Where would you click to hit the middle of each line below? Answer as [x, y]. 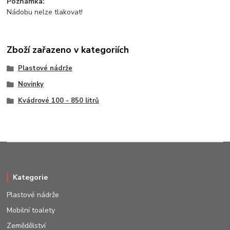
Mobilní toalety [31, 210]
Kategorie [30, 178]
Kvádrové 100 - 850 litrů [58, 101]
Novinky [31, 84]
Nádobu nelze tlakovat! [45, 12]
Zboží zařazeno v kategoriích [68, 50]
